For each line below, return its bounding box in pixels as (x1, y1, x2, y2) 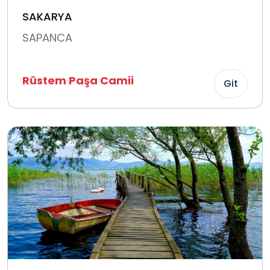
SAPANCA (22, 30, 72, 46)
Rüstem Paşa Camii (22, 73, 134, 89)
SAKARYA (22, 9, 72, 25)
